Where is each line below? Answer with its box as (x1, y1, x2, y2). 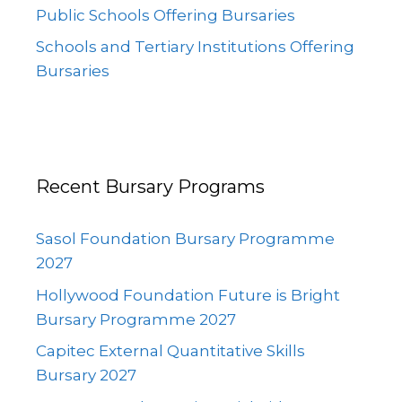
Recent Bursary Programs (36, 176, 265, 197)
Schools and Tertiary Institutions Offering (36, 38, 354, 56)
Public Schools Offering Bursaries (36, 5, 295, 24)
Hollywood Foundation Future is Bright (36, 285, 340, 304)
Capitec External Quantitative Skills (36, 342, 305, 360)
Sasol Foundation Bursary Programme (36, 230, 335, 248)
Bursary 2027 (36, 366, 136, 384)
